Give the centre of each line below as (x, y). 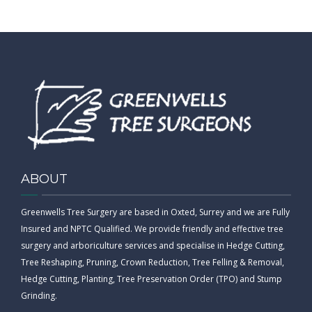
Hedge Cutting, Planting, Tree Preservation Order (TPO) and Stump (151, 279)
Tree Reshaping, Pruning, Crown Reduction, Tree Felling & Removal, (153, 262)
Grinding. (39, 295)
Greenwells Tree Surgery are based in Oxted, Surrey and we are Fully (155, 212)
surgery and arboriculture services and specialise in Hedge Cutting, (153, 245)
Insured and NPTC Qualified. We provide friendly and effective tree (152, 228)
